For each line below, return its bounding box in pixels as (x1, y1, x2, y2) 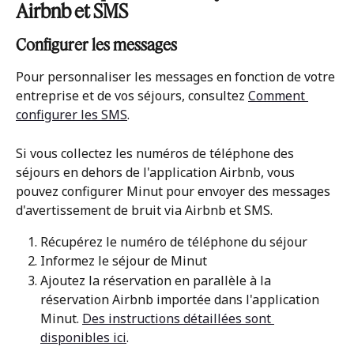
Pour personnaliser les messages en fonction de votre (16, 68, 338, 86)
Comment (248, 87, 308, 105)
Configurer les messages (16, 35, 177, 55)
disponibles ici (40, 328, 126, 346)
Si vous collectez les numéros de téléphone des (16, 144, 297, 162)
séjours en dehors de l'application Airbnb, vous (16, 163, 298, 181)
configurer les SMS (16, 106, 127, 124)
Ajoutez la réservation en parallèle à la (40, 271, 274, 289)
